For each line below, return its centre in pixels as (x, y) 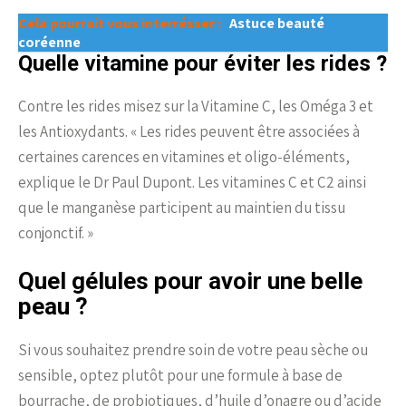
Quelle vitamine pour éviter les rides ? (203, 63)
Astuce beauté (277, 23)
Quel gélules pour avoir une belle (190, 280)
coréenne (49, 42)
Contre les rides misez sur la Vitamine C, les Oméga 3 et (196, 106)
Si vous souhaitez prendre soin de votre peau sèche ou (193, 349)
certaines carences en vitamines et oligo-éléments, (184, 156)
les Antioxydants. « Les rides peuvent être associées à (189, 131)
